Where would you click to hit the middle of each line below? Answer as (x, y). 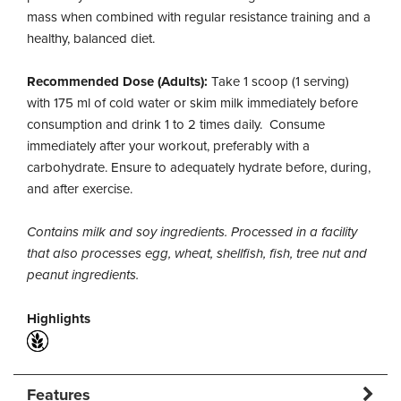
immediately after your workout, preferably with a (168, 146)
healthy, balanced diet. (94, 38)
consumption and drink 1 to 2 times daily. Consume (176, 124)
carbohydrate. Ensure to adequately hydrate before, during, (199, 167)
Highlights (59, 319)
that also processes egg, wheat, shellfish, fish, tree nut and (197, 253)
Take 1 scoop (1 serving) (280, 81)
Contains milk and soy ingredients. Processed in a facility (192, 232)
